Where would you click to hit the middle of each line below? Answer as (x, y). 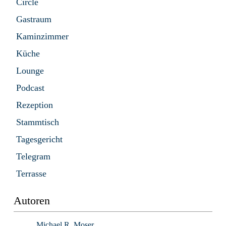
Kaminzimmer (42, 37)
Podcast (30, 88)
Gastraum (34, 19)
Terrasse (31, 174)
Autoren (32, 201)
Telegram (33, 157)
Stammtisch (38, 122)
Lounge (30, 71)
